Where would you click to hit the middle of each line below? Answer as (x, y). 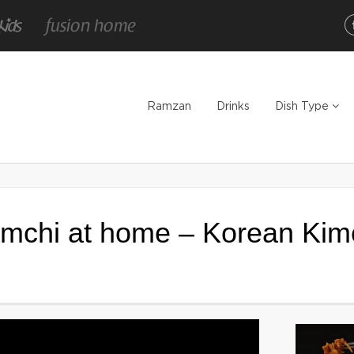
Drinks (233, 107)
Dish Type (303, 107)
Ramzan (169, 107)
